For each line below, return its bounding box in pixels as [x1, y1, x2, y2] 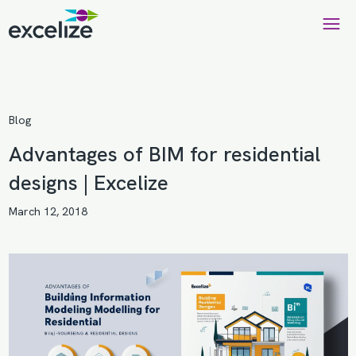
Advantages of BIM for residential [8, 141, 320, 168]
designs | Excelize [8, 169, 168, 196]
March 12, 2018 [8, 204, 87, 219]
